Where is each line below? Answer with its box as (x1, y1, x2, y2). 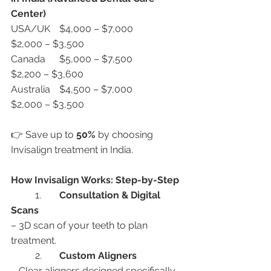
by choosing (96, 129, 155, 140)
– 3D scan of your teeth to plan (11, 220, 150, 231)
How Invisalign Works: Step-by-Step (11, 174, 179, 186)
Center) (11, 8, 46, 19)
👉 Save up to (11, 129, 76, 140)
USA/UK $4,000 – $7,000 (11, 23, 50, 34)
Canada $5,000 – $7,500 (11, 53, 45, 65)
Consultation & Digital (59, 189, 163, 201)
